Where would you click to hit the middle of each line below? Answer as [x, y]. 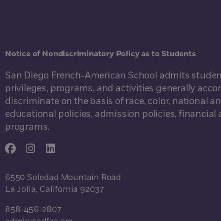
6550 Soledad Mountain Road [63, 177]
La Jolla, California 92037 [55, 189]
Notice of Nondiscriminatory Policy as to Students [100, 54]
